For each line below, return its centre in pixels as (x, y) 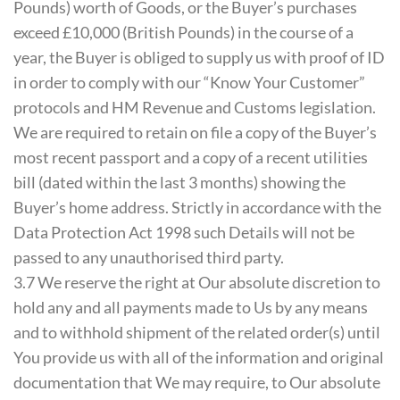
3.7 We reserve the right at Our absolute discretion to (197, 283)
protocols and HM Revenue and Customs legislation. (195, 108)
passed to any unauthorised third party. (149, 258)
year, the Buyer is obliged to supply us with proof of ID (199, 58)
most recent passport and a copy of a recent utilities (191, 158)
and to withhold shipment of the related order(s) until (197, 333)
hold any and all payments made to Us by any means (191, 308)
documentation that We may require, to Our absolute (197, 383)
